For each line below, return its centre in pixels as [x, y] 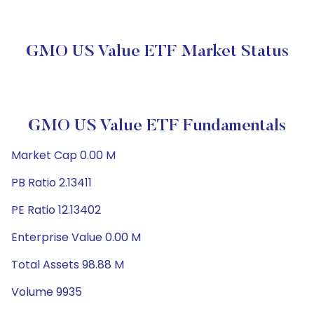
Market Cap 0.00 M [63, 155]
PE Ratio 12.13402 [56, 210]
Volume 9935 [47, 292]
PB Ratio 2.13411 [52, 183]
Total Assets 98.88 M [68, 265]
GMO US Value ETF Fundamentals [157, 126]
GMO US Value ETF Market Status [157, 52]
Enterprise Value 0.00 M [76, 237]
